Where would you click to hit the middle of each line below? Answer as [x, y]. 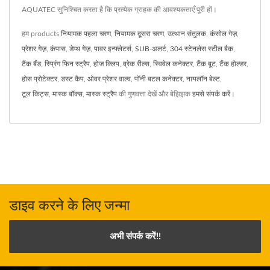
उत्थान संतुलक [187, 34]
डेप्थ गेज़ [80, 49]
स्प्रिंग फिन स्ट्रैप [67, 64]
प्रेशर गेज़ [34, 49]
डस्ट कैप [72, 79]
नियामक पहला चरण [86, 34]
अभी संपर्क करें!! [135, 237]
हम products [41, 34]
